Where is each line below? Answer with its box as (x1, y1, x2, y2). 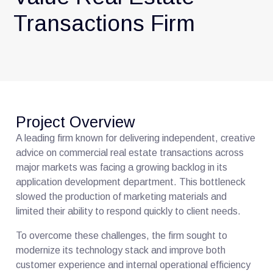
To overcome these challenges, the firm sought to (16, 230, 228, 241)
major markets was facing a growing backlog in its (16, 161, 228, 172)
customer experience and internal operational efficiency (16, 259, 251, 270)
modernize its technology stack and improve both (16, 244, 226, 255)
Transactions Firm (13, 10, 196, 36)
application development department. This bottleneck (16, 176, 246, 187)
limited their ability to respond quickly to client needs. (16, 205, 241, 216)
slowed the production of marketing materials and (16, 191, 227, 202)
